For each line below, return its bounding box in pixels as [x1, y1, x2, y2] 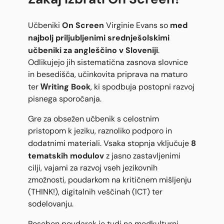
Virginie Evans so [104, 20, 170, 30]
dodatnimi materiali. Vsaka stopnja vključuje [28, 138, 191, 148]
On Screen [62, 20, 104, 30]
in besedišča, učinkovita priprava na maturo [28, 69, 187, 79]
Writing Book [40, 81, 90, 92]
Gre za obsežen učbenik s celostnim [28, 114, 159, 124]
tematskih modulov [28, 150, 104, 161]
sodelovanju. [28, 199, 73, 209]
